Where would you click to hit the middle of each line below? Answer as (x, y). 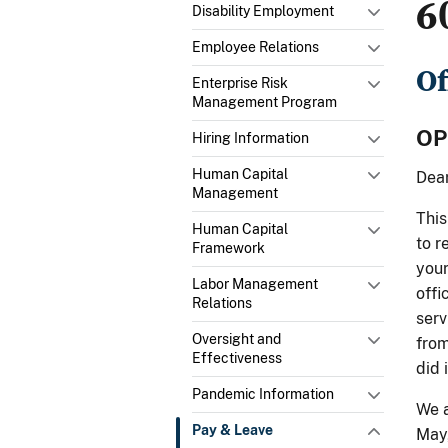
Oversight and (236, 338)
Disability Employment (263, 10)
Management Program (264, 101)
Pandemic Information (263, 393)
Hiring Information (250, 137)
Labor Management (255, 283)
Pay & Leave (232, 429)
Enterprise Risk (240, 82)
